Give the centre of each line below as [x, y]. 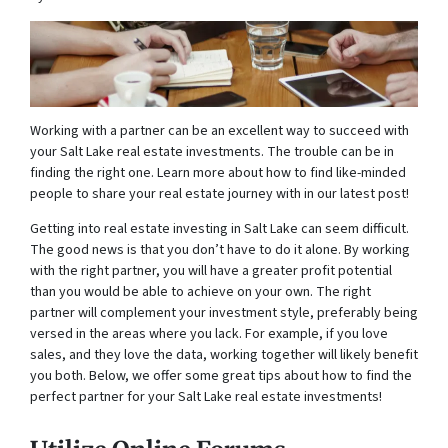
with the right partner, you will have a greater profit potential [211, 270]
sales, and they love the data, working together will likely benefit [224, 354]
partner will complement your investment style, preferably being [224, 312]
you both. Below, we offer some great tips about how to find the [221, 375]
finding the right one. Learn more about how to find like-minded [218, 172]
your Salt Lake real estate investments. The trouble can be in [212, 151]
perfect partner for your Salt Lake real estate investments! [206, 396]
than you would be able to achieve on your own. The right [200, 291]
